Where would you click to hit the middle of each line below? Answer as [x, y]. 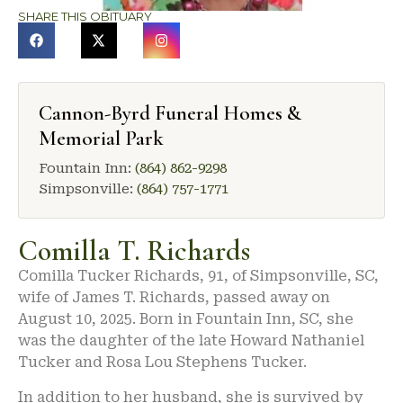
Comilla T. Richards [134, 251]
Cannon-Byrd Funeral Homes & [170, 114]
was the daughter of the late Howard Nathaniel [191, 341]
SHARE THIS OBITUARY [85, 16]
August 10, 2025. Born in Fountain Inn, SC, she [186, 319]
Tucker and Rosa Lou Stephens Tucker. [162, 363]
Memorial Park [101, 139]
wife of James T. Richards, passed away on [174, 298]
